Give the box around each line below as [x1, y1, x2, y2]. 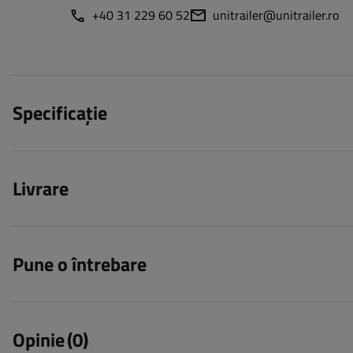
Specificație [13, 98, 107, 128]
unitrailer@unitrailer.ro [213, 6, 339, 25]
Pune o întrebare [13, 250, 147, 279]
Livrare [13, 174, 69, 203]
